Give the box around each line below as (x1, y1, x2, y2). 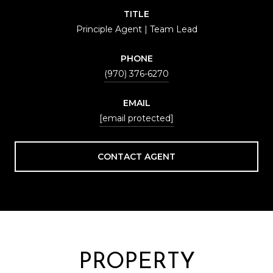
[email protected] (99, 112, 174, 124)
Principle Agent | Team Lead (76, 23, 197, 35)
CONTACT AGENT (97, 151, 175, 162)
